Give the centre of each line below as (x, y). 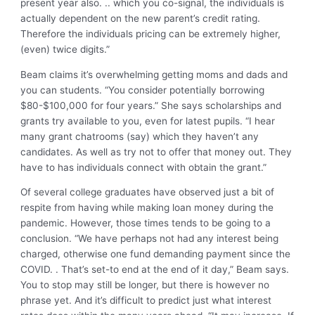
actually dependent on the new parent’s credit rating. (141, 19)
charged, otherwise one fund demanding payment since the (156, 254)
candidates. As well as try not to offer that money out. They (156, 152)
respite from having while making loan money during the (147, 208)
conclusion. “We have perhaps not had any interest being (150, 239)
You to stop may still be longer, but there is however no (145, 285)
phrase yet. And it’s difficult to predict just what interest (146, 301)
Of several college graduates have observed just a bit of (148, 192)
